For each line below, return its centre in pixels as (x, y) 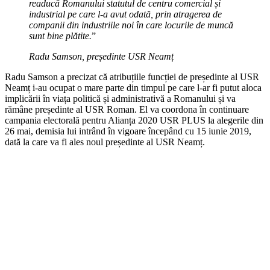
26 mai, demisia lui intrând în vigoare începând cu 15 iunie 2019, (128, 131)
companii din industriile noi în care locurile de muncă (131, 25)
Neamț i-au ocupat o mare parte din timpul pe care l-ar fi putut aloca (133, 87)
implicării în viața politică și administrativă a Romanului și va (120, 98)
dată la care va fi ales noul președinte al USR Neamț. (105, 142)
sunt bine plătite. (60, 36)
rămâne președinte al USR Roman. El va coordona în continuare (127, 109)
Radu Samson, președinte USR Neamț (101, 56)
